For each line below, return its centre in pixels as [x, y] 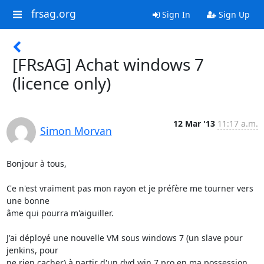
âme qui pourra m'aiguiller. [60, 213]
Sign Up [233, 14]
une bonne [28, 201]
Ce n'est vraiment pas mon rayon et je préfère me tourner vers [130, 188]
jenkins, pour [32, 250]
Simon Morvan [76, 131]
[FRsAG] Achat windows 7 [108, 64]
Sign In [175, 14]
